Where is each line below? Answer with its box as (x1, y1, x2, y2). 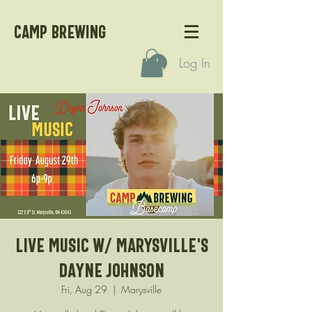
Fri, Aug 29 (61, 282, 107, 296)
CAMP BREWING (14, 21, 106, 43)
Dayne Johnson (58, 258, 164, 282)
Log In (179, 54, 211, 71)
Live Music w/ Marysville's (15, 233, 208, 257)
